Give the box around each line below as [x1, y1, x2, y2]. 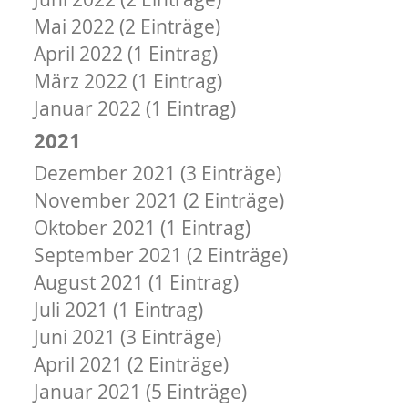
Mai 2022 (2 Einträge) [33, 13, 220, 39]
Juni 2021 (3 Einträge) [33, 323, 221, 350]
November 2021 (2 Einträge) [33, 187, 284, 213]
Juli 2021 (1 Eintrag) [33, 296, 203, 322]
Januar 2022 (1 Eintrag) [33, 95, 236, 121]
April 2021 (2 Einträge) [33, 351, 229, 377]
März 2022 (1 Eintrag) [33, 67, 222, 94]
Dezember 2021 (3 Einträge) [33, 159, 281, 186]
